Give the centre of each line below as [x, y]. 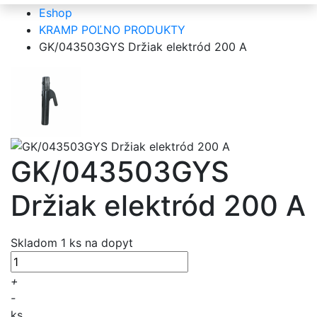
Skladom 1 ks [48, 243]
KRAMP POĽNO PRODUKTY [112, 29]
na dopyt [109, 243]
